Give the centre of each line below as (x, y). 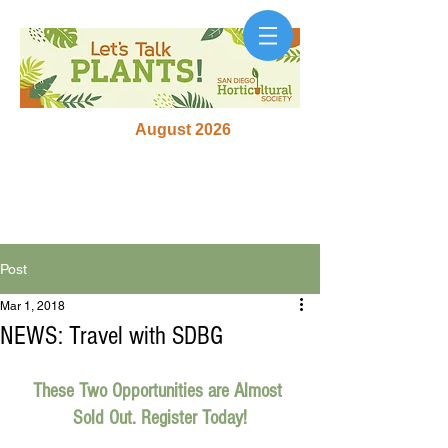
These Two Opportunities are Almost (160, 391)
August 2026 (183, 129)
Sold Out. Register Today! (160, 418)
